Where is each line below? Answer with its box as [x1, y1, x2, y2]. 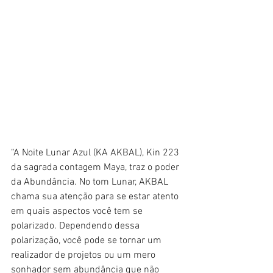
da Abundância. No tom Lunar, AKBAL [11, 175, 171, 188]
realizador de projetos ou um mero [11, 249, 158, 261]
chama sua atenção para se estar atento [11, 190, 181, 203]
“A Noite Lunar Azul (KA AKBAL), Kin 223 [11, 146, 182, 159]
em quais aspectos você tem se [11, 205, 145, 218]
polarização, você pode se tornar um [11, 234, 164, 247]
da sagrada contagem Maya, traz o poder [11, 161, 182, 174]
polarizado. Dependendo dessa [11, 219, 142, 232]
